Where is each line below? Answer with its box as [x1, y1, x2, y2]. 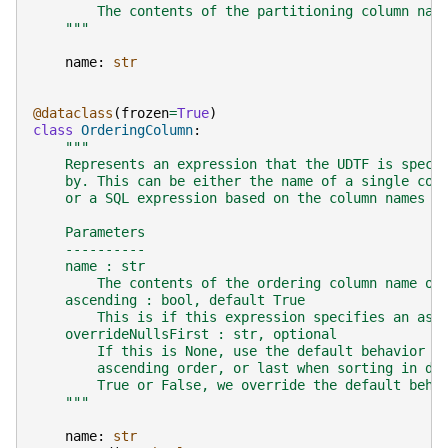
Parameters [33, 224, 145, 241]
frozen [121, 105, 169, 122]
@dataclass [33, 105, 113, 122]
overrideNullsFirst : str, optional [33, 326, 337, 343]
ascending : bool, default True [33, 292, 305, 309]
